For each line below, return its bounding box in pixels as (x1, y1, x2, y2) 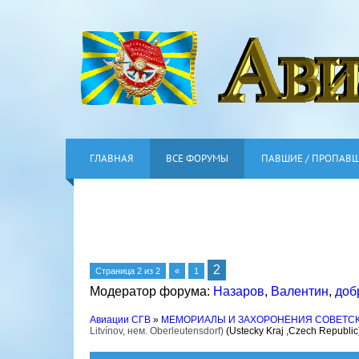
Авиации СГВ (90, 314, 151, 325)
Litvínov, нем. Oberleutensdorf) (90, 325, 224, 337)
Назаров (213, 284, 264, 298)
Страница (95, 266, 137, 276)
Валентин (271, 284, 329, 298)
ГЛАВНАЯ (90, 151, 133, 165)
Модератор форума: (90, 284, 213, 298)
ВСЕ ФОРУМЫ (166, 151, 228, 165)
